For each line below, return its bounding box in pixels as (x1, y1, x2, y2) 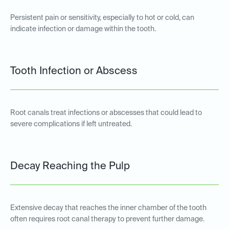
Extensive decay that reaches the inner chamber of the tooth (10, 204, 207, 212)
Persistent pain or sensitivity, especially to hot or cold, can (10, 14, 194, 22)
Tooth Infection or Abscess (10, 66, 138, 77)
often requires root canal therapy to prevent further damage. (10, 216, 204, 223)
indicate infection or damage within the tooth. (10, 26, 156, 33)
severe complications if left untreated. (10, 121, 132, 128)
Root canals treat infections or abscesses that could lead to (10, 109, 202, 117)
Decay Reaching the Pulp (10, 162, 130, 172)
